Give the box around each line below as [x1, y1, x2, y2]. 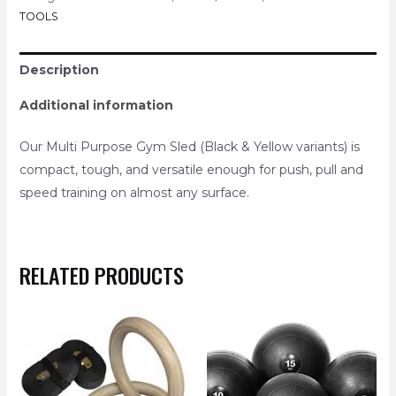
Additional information [19, 96, 173, 113]
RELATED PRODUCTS [19, 258, 184, 291]
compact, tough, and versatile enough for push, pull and [19, 161, 363, 178]
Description [19, 61, 99, 78]
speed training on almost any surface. [19, 184, 249, 201]
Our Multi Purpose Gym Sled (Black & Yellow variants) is [19, 138, 360, 155]
